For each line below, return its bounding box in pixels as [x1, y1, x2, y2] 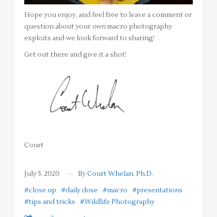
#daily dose [61, 186, 98, 195]
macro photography [106, 22, 172, 31]
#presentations [132, 186, 183, 195]
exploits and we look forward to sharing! [24, 33, 155, 43]
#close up [24, 186, 56, 195]
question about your [24, 22, 92, 31]
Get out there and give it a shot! [24, 50, 126, 59]
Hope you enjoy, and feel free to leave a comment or [24, 10, 192, 19]
